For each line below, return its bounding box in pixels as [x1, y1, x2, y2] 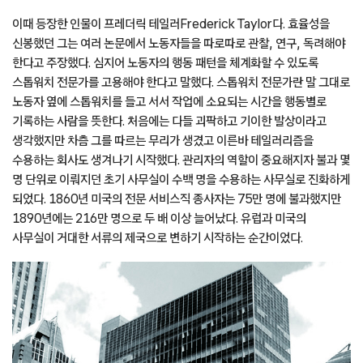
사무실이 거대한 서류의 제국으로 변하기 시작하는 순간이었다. [12, 230, 303, 244]
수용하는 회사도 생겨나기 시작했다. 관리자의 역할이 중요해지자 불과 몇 [12, 152, 350, 166]
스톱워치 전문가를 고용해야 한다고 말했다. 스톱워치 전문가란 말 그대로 [12, 75, 350, 88]
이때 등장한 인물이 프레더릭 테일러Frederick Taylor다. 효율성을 [12, 16, 330, 30]
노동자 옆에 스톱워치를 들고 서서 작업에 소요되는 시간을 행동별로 [12, 94, 327, 108]
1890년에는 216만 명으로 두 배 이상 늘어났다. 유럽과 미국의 [12, 211, 306, 224]
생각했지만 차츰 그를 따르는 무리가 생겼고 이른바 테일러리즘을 [12, 133, 314, 147]
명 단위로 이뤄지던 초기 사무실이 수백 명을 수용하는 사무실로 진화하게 [12, 172, 350, 186]
